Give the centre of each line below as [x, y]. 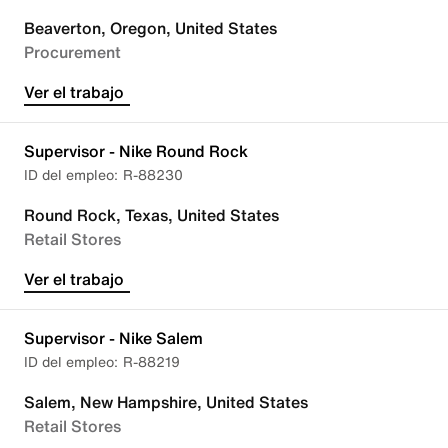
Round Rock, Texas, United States [151, 215]
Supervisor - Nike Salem [113, 338]
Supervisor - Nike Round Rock [136, 151]
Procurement [72, 52]
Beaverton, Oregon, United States [150, 28]
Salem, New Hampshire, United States [166, 402]
